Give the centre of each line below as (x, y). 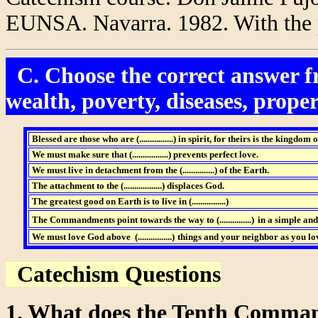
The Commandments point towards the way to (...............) (142, 220)
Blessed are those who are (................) (103, 139)
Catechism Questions (113, 274)
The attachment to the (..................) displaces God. (127, 186)
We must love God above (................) (102, 237)
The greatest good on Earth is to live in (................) (129, 201)
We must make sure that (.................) (100, 154)
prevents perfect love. (214, 154)
